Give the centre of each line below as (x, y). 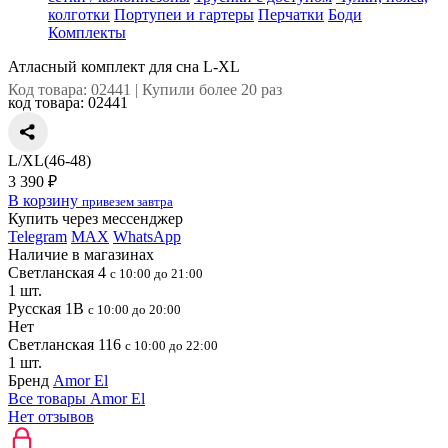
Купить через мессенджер (95, 218)
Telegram (37, 236)
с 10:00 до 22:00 (171, 345)
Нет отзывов (51, 416)
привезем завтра (127, 201)
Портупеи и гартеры (184, 14)
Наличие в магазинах (81, 254)
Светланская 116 (66, 344)
